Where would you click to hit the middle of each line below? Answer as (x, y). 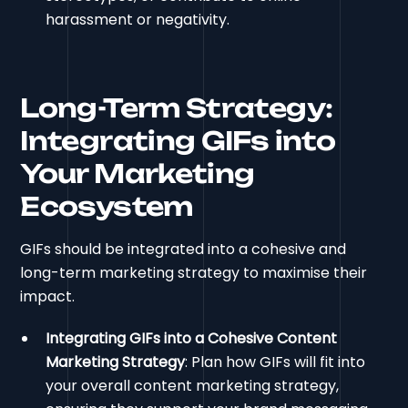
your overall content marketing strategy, (193, 386)
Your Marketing (138, 174)
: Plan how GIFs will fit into (275, 362)
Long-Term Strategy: (177, 108)
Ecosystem (107, 207)
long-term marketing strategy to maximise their (194, 273)
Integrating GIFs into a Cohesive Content (192, 339)
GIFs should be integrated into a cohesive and (184, 250)
